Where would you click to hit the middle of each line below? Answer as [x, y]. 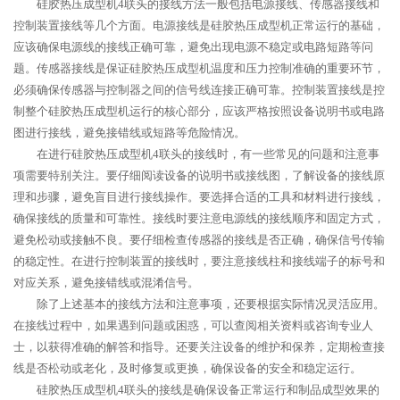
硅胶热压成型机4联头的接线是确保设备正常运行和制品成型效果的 [208, 390]
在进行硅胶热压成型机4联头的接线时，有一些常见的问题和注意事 [208, 154]
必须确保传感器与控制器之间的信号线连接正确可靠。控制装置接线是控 [199, 90]
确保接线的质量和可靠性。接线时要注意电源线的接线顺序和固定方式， [199, 218]
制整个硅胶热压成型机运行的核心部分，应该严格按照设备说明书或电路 [199, 111]
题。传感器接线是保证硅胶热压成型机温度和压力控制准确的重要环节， [199, 68]
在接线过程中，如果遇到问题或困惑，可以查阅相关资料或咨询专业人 [193, 325]
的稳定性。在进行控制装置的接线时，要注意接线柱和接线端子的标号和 [199, 261]
